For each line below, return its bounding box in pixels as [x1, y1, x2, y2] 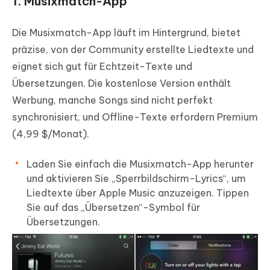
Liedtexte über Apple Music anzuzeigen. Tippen [27, 186, 249, 199]
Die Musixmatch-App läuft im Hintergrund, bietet [12, 26, 240, 39]
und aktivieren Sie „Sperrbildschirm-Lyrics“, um [27, 172, 246, 184]
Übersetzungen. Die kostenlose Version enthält [12, 77, 231, 89]
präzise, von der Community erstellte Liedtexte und [12, 43, 254, 55]
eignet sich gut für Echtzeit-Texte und [12, 60, 192, 72]
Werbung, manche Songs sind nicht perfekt [12, 93, 213, 106]
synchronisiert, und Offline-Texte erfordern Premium [12, 110, 258, 123]
